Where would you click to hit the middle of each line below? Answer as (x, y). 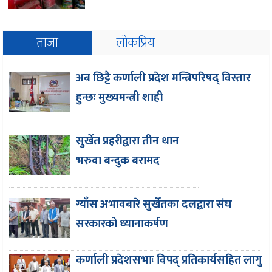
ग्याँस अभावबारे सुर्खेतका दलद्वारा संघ (154, 205)
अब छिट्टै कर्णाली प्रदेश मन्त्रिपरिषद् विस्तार (164, 78)
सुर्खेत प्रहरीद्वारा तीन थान (128, 141)
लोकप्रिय (136, 43)
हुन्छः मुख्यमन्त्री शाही (120, 98)
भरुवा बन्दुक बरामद (118, 161)
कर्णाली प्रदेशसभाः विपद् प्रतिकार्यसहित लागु (169, 260)
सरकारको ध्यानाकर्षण (122, 224)
